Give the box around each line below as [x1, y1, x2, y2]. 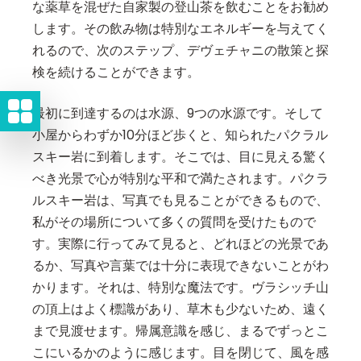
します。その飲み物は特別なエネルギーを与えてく [32, 19, 329, 39]
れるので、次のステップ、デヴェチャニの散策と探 [32, 41, 329, 60]
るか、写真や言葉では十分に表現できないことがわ [32, 256, 329, 276]
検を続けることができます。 [32, 63, 200, 82]
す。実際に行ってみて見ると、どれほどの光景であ [32, 234, 329, 254]
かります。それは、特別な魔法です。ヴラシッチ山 [32, 278, 329, 297]
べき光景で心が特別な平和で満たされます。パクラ [32, 169, 329, 189]
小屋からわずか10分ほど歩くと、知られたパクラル [32, 126, 328, 145]
